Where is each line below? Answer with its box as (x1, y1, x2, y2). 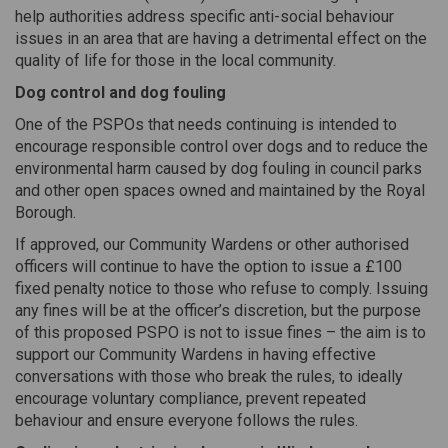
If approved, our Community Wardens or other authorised (15, 235, 409, 254)
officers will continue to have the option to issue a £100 (15, 257, 402, 276)
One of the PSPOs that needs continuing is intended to (15, 115, 397, 134)
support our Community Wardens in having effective (15, 345, 376, 364)
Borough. (15, 203, 76, 222)
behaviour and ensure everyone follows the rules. (15, 411, 358, 430)
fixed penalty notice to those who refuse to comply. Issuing (15, 279, 428, 298)
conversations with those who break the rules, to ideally (15, 367, 403, 386)
